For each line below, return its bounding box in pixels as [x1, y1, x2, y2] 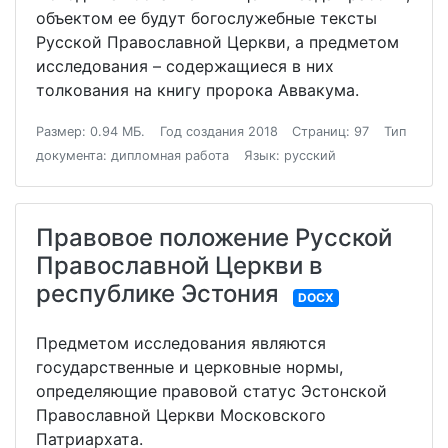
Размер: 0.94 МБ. [36, 124, 145, 140]
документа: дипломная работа [36, 148, 229, 164]
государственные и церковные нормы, [36, 357, 343, 378]
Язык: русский [243, 148, 336, 164]
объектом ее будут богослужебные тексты [36, 8, 377, 29]
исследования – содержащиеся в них [36, 56, 334, 77]
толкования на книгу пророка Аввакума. [36, 80, 359, 101]
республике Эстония [36, 279, 279, 309]
